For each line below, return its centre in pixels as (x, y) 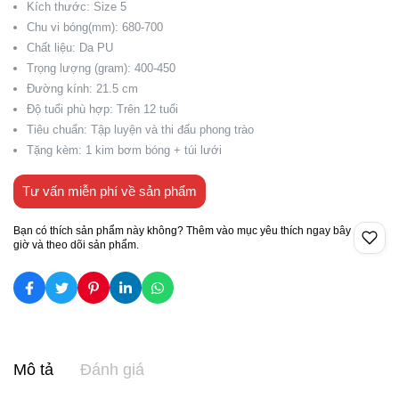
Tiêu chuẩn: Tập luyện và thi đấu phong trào (140, 130)
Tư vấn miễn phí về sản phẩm (110, 191)
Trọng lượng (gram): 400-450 (101, 68)
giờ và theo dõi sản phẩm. (76, 245)
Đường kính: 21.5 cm (82, 89)
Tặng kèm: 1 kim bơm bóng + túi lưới (124, 150)
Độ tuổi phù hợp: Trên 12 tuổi (102, 109)
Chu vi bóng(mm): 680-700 (95, 27)
